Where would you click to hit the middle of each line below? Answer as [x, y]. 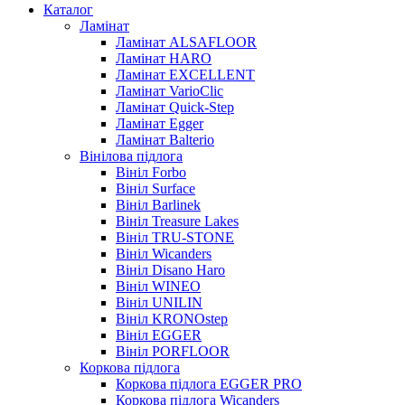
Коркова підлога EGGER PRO [209, 384]
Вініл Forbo [151, 172]
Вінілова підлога [131, 156]
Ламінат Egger [160, 123]
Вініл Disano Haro [170, 270]
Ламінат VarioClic [170, 91]
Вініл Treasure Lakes [177, 221]
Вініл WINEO [158, 286]
